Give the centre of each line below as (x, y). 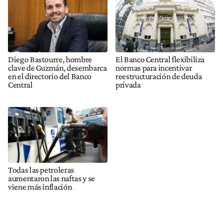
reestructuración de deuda (159, 76)
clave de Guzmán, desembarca (57, 68)
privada (128, 85)
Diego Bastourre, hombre (50, 59)
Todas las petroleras (41, 169)
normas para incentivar (154, 68)
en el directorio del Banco (50, 76)
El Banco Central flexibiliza (160, 59)
